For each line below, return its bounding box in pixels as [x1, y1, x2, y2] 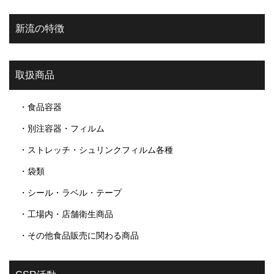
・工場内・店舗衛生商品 [19, 209, 113, 219]
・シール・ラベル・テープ [19, 187, 122, 198]
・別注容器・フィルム [19, 123, 105, 133]
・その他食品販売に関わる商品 [19, 230, 139, 240]
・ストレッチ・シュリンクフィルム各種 [19, 144, 173, 155]
